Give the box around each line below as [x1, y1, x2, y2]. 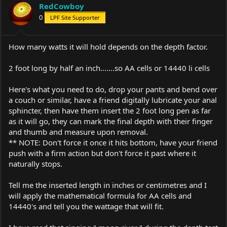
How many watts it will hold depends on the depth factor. [9, 42, 208, 52]
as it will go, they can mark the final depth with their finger [9, 116, 213, 126]
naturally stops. [9, 159, 62, 169]
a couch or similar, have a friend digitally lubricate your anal [9, 95, 217, 105]
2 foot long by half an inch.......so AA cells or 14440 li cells [9, 63, 210, 73]
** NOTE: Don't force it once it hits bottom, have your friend [9, 137, 217, 147]
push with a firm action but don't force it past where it [9, 148, 196, 158]
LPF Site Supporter [50, 13, 100, 21]
